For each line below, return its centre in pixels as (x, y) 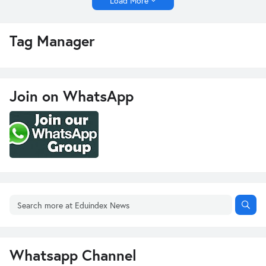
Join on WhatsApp (72, 96)
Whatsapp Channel (73, 255)
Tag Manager (52, 41)
